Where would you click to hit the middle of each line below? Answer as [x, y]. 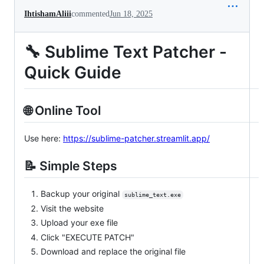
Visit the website [72, 208]
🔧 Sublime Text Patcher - [126, 52]
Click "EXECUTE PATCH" [88, 237]
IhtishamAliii [48, 14]
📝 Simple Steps [71, 166]
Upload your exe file [79, 223]
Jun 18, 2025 [131, 14]
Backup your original [81, 194]
